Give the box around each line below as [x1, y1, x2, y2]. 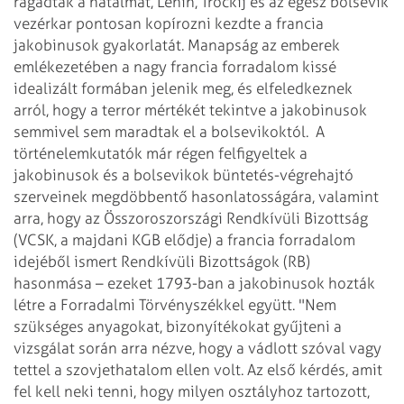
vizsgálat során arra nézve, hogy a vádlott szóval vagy [14, 338, 381, 357]
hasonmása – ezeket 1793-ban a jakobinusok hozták [14, 273, 375, 292]
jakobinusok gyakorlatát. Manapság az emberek [14, 35, 340, 54]
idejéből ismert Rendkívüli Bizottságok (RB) [14, 252, 310, 271]
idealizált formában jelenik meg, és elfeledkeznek [14, 78, 353, 97]
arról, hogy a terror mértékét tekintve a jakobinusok [14, 100, 367, 119]
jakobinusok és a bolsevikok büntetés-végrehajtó [14, 165, 353, 184]
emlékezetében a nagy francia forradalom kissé [14, 57, 336, 76]
